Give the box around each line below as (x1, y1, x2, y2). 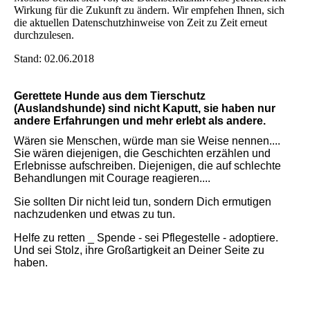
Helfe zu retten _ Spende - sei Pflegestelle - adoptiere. (14, 231, 278, 244)
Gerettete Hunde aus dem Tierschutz (14, 89, 206, 102)
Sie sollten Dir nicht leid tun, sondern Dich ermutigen (14, 195, 271, 208)
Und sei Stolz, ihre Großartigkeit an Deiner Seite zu (14, 244, 264, 256)
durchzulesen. (14, 28, 74, 41)
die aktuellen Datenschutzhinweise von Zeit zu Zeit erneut (14, 16, 267, 28)
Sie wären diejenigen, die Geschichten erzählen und (14, 147, 271, 159)
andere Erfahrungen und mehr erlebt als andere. (14, 114, 266, 127)
